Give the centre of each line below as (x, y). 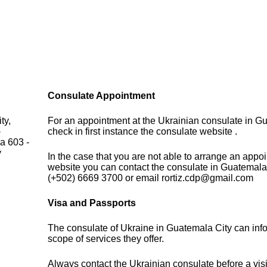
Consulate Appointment (102, 96)
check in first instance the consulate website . (143, 132)
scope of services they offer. (106, 239)
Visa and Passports (92, 203)
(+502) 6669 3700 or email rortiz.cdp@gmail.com (151, 178)
